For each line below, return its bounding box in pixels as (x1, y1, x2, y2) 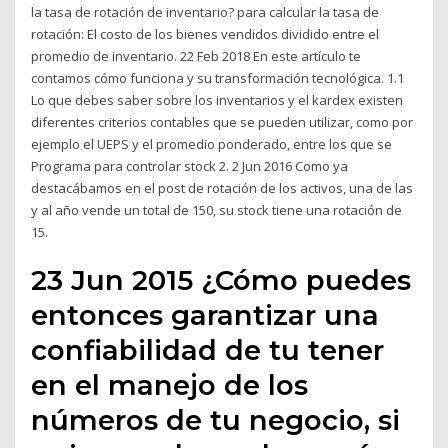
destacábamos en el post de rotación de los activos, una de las (31, 178, 414, 197)
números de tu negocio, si (31, 403, 401, 438)
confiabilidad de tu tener (31, 333, 385, 368)
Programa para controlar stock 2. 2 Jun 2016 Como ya (31, 156, 349, 175)
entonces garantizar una (31, 298, 380, 333)
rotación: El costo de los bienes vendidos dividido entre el (31, 24, 380, 43)
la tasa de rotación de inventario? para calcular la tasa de (31, 2, 380, 21)
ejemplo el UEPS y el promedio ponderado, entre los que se (31, 134, 393, 153)
